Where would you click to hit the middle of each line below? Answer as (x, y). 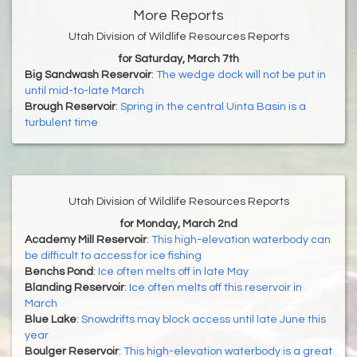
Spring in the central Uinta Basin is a (213, 107)
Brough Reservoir (70, 107)
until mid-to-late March (84, 91)
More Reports (178, 16)
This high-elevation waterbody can (241, 240)
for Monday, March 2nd (178, 224)
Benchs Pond (59, 272)
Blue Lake (51, 320)
